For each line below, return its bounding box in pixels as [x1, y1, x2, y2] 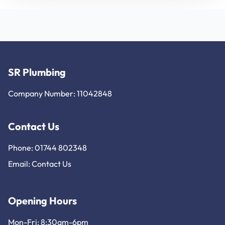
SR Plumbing [8, 66, 66, 79]
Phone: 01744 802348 [8, 143, 87, 153]
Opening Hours [8, 194, 77, 207]
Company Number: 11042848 [8, 88, 112, 99]
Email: [8, 159, 32, 169]
